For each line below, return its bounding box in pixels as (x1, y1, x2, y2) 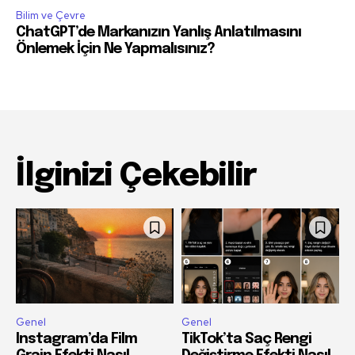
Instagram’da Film (16, 331, 137, 346)
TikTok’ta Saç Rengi (181, 331, 311, 346)
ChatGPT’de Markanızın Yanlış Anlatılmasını (16, 25, 301, 40)
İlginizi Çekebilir (16, 160, 257, 193)
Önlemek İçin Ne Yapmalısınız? (16, 42, 215, 57)
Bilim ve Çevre (16, 9, 86, 23)
